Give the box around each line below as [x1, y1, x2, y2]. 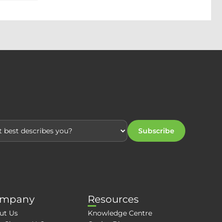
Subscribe [138, 126, 174, 135]
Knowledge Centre [88, 209, 153, 218]
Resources [88, 193, 139, 205]
